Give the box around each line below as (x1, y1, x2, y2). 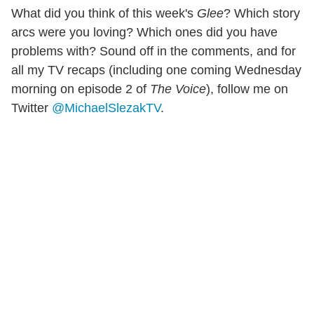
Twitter (11, 100, 52, 115)
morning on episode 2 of (11, 81, 150, 96)
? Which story (224, 6, 300, 20)
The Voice (150, 81, 206, 96)
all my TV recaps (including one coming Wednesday (11, 62, 301, 77)
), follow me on (206, 81, 288, 96)
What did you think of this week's (11, 6, 197, 20)
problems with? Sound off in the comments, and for (11, 43, 296, 58)
